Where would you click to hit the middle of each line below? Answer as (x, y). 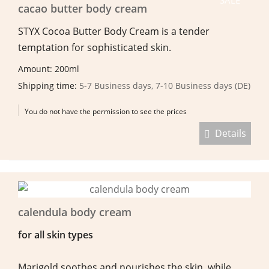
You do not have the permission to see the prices (106, 111)
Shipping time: (49, 85)
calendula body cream (75, 212)
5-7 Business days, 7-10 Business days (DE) (165, 85)
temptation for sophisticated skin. (95, 47)
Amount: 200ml (50, 68)
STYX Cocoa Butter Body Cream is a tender (114, 31)
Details (228, 133)
